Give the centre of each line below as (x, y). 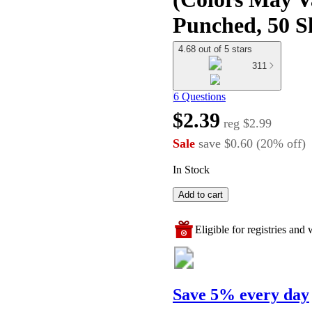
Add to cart (201, 195)
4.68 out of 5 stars (215, 49)
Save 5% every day (241, 295)
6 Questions (200, 97)
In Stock (191, 170)
